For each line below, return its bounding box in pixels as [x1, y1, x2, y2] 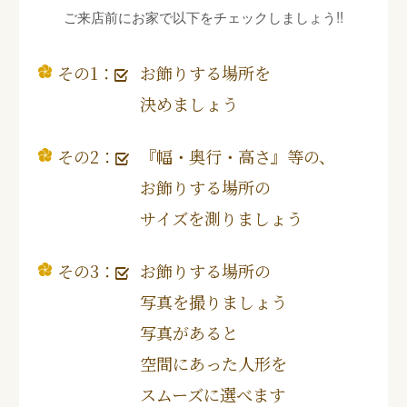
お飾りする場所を [140, 60, 271, 84]
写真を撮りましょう [140, 289, 287, 313]
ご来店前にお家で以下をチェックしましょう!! [64, 5, 343, 26]
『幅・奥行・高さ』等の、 [140, 144, 335, 168]
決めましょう [140, 91, 238, 115]
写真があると [140, 320, 238, 344]
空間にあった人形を [140, 351, 287, 375]
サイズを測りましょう [140, 205, 303, 230]
